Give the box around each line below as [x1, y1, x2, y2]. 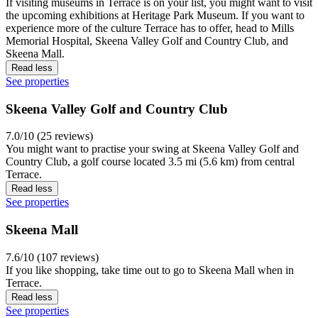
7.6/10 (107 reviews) [6, 251, 99, 263]
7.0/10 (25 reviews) [6, 130, 93, 143]
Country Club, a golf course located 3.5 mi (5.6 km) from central [6, 155, 295, 168]
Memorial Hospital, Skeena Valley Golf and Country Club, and [6, 34, 288, 47]
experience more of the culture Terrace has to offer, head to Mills [6, 21, 294, 34]
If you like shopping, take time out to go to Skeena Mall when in [6, 263, 294, 276]
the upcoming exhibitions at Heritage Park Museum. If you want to [6, 9, 305, 21]
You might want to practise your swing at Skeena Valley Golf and [6, 143, 299, 155]
